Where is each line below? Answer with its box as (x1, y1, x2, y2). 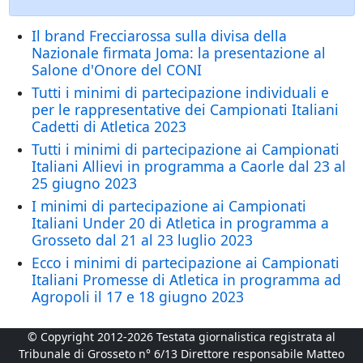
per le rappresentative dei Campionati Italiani (31, 100, 339, 120)
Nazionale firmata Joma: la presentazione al (31, 43, 326, 63)
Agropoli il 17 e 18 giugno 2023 (31, 287, 244, 307)
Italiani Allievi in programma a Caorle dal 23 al (31, 156, 346, 177)
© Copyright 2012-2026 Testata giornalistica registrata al (28, 329, 335, 345)
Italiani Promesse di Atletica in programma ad (31, 270, 341, 290)
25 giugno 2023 (31, 173, 137, 194)
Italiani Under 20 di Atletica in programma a (31, 213, 329, 233)
